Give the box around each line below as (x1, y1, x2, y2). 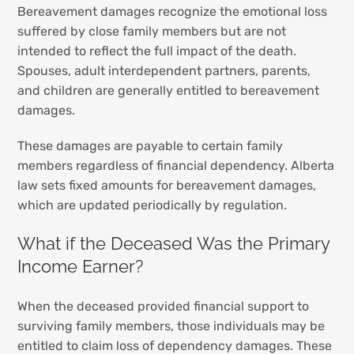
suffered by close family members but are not (17, 23, 287, 39)
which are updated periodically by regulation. (17, 197, 288, 213)
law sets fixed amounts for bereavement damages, (17, 177, 317, 193)
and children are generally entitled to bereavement (17, 82, 320, 98)
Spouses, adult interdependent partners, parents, (17, 62, 311, 78)
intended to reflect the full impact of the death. (17, 43, 297, 58)
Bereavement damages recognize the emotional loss (17, 3, 328, 19)
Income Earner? (17, 256, 144, 277)
